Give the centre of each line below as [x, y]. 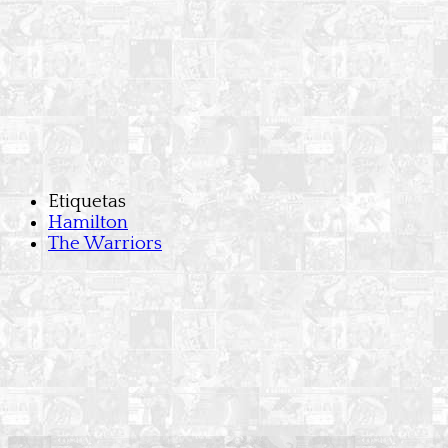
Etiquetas [87, 202]
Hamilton [88, 223]
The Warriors [105, 244]
